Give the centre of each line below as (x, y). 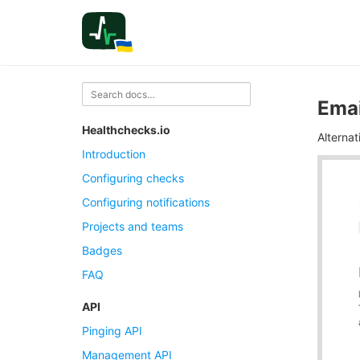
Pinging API (112, 331)
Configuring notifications (146, 202)
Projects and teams (133, 226)
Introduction (114, 154)
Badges (102, 250)
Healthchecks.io (126, 130)
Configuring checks (133, 178)
